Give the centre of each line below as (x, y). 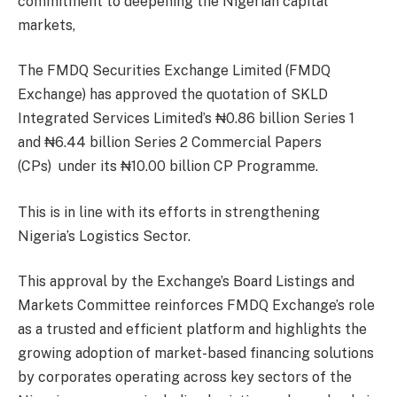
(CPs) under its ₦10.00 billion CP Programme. (168, 167)
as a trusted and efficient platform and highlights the (192, 330)
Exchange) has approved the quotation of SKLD (173, 95)
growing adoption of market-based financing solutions (196, 354)
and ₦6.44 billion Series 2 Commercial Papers (170, 143)
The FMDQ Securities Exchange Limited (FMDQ (174, 71)
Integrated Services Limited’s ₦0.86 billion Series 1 (186, 119)
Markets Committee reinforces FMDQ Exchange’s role (196, 306)
